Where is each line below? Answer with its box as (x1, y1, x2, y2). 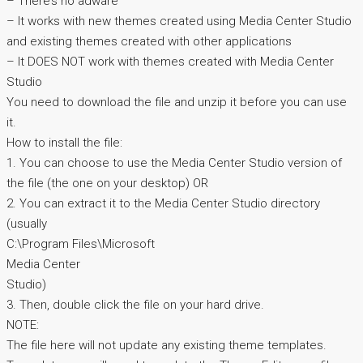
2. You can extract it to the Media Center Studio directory (6, 196, 320, 211)
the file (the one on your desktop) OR (6, 176, 208, 191)
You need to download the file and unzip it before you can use (6, 95, 347, 110)
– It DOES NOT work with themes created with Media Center (6, 54, 334, 70)
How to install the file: (6, 135, 122, 151)
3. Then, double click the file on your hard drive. (6, 297, 264, 313)
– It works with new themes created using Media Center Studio (6, 14, 352, 29)
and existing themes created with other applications (6, 34, 292, 49)
